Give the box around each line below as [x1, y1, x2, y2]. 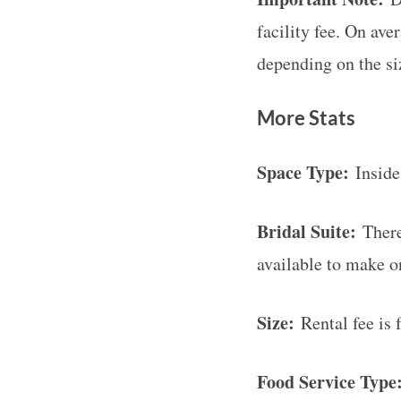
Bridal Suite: [257, 218, 356, 244]
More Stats [257, 106, 355, 130]
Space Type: [257, 159, 349, 185]
